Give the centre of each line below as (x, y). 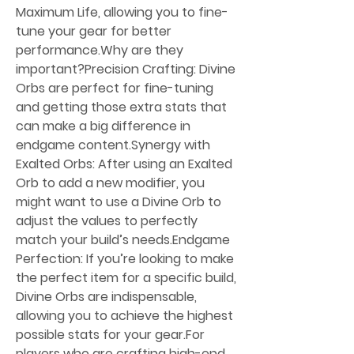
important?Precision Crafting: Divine (126, 69)
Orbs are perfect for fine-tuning (115, 88)
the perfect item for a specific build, (126, 277)
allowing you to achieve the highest (124, 315)
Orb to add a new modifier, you (110, 183)
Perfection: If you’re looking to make (125, 258)
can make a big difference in (103, 126)
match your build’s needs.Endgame (123, 239)
